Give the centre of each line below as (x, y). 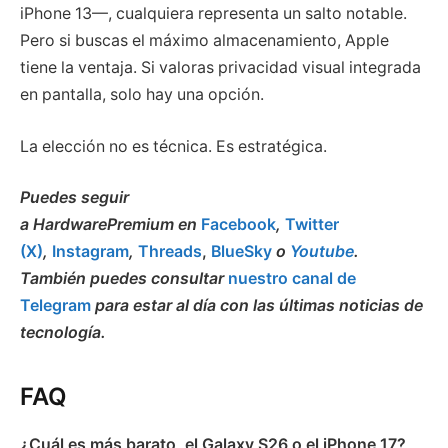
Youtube (322, 252)
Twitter (312, 225)
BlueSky (241, 252)
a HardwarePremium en (110, 225)
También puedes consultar (124, 279)
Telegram (55, 306)
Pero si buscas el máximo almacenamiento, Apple (204, 41)
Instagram (90, 252)
